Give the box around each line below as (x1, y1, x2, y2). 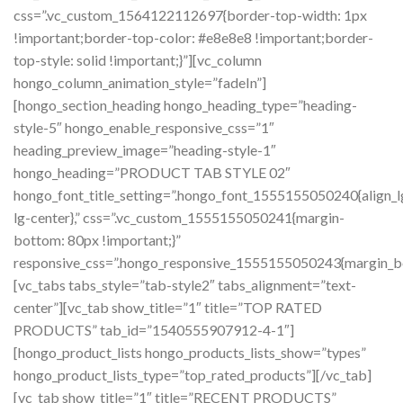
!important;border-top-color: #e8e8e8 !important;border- (13, 29, 373, 46)
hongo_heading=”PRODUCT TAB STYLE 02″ (13, 164, 291, 181)
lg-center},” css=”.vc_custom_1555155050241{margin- (13, 209, 345, 226)
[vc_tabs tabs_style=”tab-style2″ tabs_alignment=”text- (13, 276, 356, 293)
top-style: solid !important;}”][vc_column (13, 51, 262, 68)
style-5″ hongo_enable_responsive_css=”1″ (13, 119, 274, 136)
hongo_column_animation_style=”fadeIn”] (13, 74, 266, 91)
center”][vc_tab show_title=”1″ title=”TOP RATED (13, 299, 322, 316)
